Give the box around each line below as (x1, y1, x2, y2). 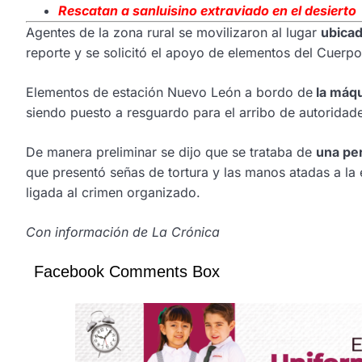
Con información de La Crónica (26, 224, 220, 241)
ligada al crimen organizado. (26, 184, 200, 201)
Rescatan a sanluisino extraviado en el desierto (58, 2, 356, 19)
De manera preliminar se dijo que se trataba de (26, 144, 316, 161)
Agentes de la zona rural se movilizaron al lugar (26, 24, 321, 41)
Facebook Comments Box (34, 263, 220, 281)
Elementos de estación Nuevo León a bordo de (26, 84, 313, 101)
